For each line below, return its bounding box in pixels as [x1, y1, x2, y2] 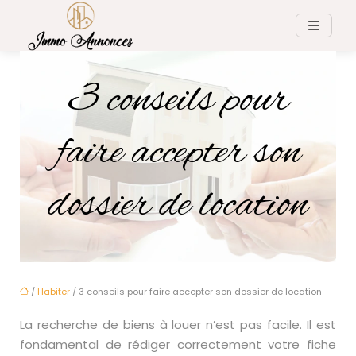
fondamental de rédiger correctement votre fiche [20, 335, 336, 353]
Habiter [37, 284, 70, 298]
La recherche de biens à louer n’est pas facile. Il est [20, 315, 336, 333]
